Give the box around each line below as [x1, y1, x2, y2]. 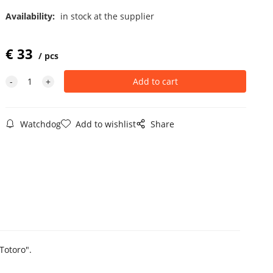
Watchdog [19, 118, 61, 130]
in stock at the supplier [60, 10, 154, 22]
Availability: [5, 10, 57, 22]
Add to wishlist [75, 118, 136, 130]
